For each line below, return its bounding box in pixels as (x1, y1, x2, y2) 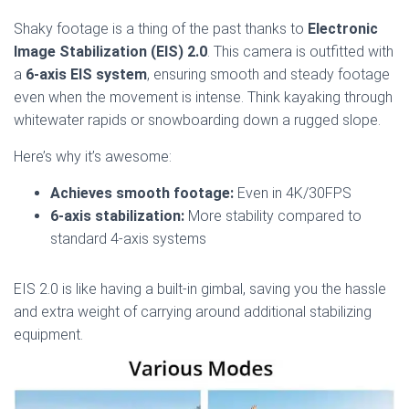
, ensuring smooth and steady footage (147, 66, 390, 84)
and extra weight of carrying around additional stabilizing (14, 303, 372, 321)
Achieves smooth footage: (50, 184, 234, 203)
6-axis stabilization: (50, 207, 184, 225)
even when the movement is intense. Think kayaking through (14, 89, 393, 107)
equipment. (14, 326, 83, 344)
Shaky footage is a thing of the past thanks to (14, 20, 308, 38)
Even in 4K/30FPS (234, 184, 351, 203)
